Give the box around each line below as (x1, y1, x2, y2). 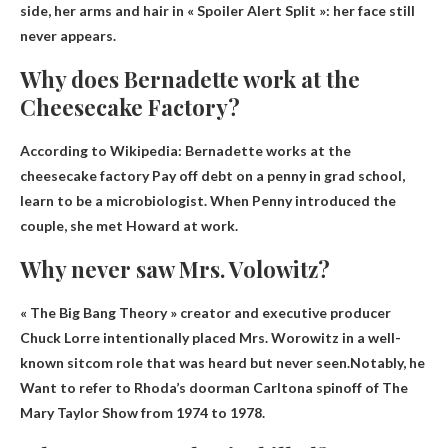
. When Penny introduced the (204, 191, 396, 209)
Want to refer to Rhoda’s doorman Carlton (20, 378, 305, 396)
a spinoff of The (305, 378, 408, 396)
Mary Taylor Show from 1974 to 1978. (20, 403, 265, 421)
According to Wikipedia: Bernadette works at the (20, 141, 351, 159)
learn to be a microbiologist (20, 191, 204, 209)
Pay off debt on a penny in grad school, (152, 166, 405, 184)
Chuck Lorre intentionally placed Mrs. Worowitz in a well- (20, 328, 401, 346)
